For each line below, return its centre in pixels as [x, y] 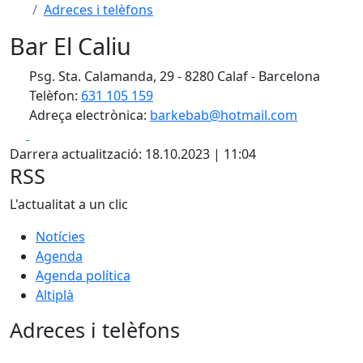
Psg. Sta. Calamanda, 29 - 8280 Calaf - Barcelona [173, 76]
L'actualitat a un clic [69, 204]
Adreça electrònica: [88, 115]
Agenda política [83, 275]
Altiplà [55, 295]
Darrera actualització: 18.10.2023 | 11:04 [133, 154]
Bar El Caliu [70, 46]
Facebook [58, 134]
